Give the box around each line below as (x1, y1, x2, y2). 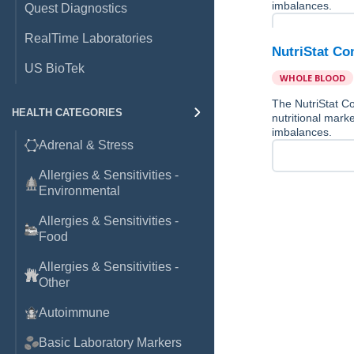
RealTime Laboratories (24, 32, 153, 45)
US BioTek (24, 62, 85, 75)
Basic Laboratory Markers (39, 336, 182, 349)
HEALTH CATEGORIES (12, 107, 122, 119)
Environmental (39, 184, 120, 198)
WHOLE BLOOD (280, 72, 346, 84)
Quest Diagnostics (24, 2, 127, 15)
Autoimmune (39, 306, 110, 319)
